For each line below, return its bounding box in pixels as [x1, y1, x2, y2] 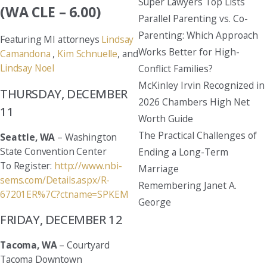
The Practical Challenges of [138, 128, 257, 142]
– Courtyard [57, 238, 110, 252]
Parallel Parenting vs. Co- [138, 11, 248, 25]
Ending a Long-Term [138, 145, 228, 159]
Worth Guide [138, 111, 193, 125]
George [138, 195, 171, 209]
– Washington [55, 130, 117, 144]
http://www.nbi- [54, 159, 122, 172]
